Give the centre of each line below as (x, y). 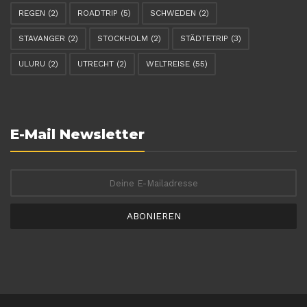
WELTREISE (168, 64)
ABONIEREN (153, 216)
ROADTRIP (98, 13)
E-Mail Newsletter (77, 134)
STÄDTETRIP (204, 39)
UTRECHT (96, 64)
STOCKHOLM (123, 39)
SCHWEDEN (173, 13)
